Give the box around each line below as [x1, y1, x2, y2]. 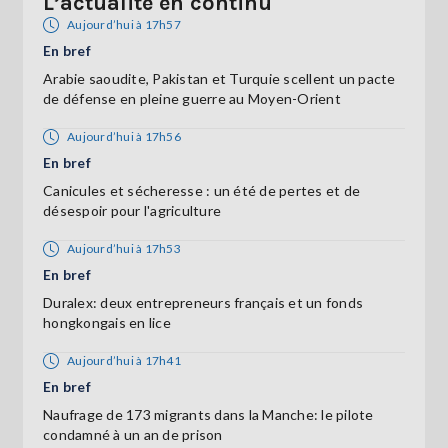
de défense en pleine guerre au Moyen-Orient [43, 90, 341, 107]
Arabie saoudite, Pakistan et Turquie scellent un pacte [43, 70, 396, 87]
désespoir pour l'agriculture [43, 202, 221, 219]
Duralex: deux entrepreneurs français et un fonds [43, 294, 363, 311]
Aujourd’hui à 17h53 [67, 241, 181, 256]
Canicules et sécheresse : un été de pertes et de [43, 182, 360, 199]
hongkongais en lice [43, 314, 171, 331]
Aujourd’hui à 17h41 [67, 353, 181, 368]
